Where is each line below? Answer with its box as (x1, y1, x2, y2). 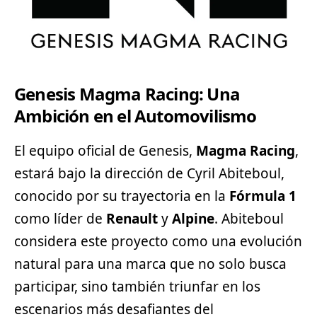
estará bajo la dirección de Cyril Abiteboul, (14, 163, 284, 183)
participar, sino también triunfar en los (14, 277, 260, 296)
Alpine (172, 209, 214, 228)
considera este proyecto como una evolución (14, 231, 302, 250)
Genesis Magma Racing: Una (14, 82, 241, 106)
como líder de (14, 209, 106, 228)
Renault (106, 209, 158, 228)
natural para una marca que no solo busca (14, 254, 287, 273)
